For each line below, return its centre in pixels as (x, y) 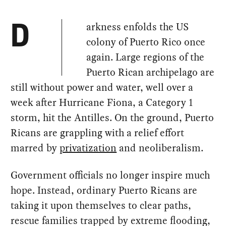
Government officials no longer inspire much (110, 175)
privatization (88, 148)
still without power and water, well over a (102, 88)
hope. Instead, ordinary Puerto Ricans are (104, 190)
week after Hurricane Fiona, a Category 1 (102, 103)
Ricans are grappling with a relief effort (98, 133)
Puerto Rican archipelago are (151, 72)
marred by (35, 148)
